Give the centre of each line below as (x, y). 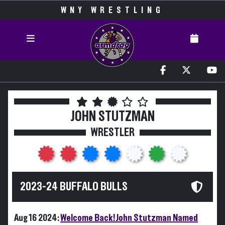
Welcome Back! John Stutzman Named (129, 218)
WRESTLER (113, 133)
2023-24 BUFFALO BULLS (74, 187)
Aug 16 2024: (37, 218)
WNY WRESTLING (113, 11)
